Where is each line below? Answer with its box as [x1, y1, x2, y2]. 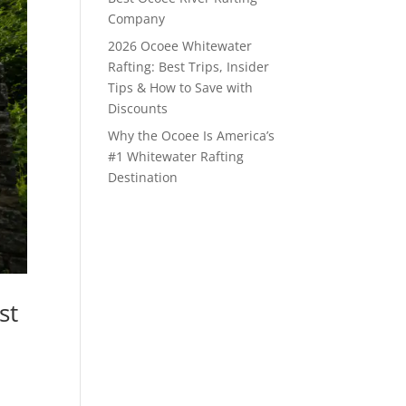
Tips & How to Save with [108, 79, 254, 96]
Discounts [108, 100, 169, 117]
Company [108, 10, 166, 27]
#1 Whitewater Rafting [108, 148, 245, 165]
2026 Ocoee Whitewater [108, 37, 253, 54]
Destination [108, 169, 179, 186]
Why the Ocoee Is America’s [108, 127, 275, 144]
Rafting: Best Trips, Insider [108, 58, 270, 75]
